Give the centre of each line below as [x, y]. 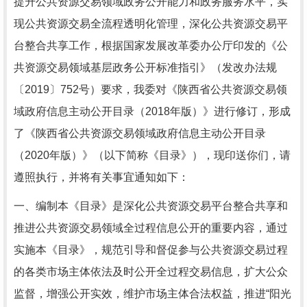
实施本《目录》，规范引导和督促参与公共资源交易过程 [151, 250]
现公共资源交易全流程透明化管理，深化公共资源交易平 [151, 24]
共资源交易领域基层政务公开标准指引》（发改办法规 [145, 67]
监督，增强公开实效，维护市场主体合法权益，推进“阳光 [152, 294]
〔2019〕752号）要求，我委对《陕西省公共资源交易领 [150, 89]
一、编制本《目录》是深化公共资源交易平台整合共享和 [151, 206]
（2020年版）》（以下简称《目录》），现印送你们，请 [152, 155]
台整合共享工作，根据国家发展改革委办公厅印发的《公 [151, 46]
